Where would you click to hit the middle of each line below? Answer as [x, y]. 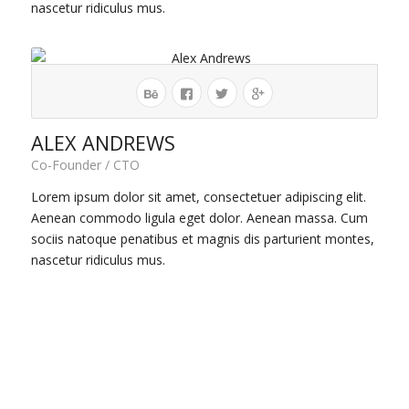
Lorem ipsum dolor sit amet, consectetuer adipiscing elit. [198, 197]
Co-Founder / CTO [85, 165]
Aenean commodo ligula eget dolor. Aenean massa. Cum [199, 218]
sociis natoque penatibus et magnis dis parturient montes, [202, 239]
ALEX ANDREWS [103, 143]
